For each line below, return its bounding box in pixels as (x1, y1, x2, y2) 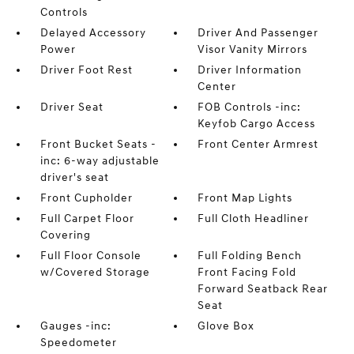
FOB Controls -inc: (198, 100, 302, 114)
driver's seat (40, 171, 109, 184)
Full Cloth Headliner (198, 212, 310, 225)
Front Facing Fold (198, 265, 297, 279)
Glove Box (198, 319, 255, 333)
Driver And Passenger (198, 26, 319, 40)
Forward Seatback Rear (198, 282, 329, 296)
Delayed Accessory (40, 26, 146, 40)
